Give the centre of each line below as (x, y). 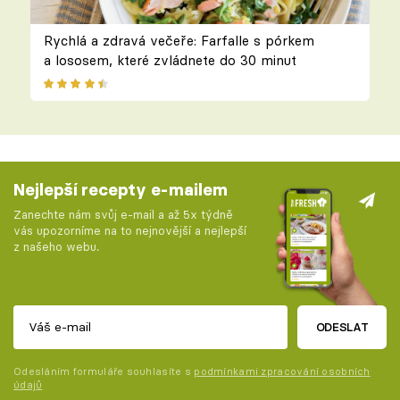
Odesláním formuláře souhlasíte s (104, 372)
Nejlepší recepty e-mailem (121, 189)
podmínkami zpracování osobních (282, 372)
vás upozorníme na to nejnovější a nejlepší (130, 231)
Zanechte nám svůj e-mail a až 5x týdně (123, 215)
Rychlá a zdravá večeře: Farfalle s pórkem (179, 40)
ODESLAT (342, 327)
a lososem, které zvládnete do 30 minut (170, 60)
